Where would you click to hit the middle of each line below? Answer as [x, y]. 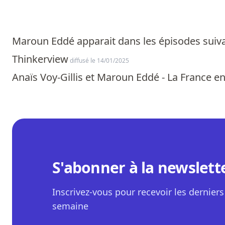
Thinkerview [40, 59]
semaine [70, 206]
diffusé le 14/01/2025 [99, 60]
